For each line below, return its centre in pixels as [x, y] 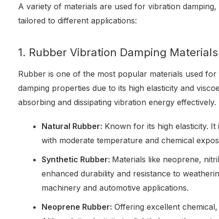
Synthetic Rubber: [77, 160]
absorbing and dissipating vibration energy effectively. [117, 102]
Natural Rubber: [72, 126]
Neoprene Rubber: [77, 207]
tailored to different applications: [78, 21]
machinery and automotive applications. [115, 188]
